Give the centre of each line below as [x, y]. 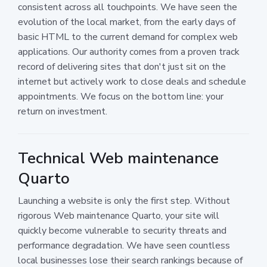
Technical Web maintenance [118, 158]
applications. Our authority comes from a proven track [129, 52]
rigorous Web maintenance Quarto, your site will [119, 215]
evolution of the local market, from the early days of [127, 22]
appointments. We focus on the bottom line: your [121, 96]
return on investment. [63, 111]
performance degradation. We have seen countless [124, 245]
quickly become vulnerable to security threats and [122, 230]
